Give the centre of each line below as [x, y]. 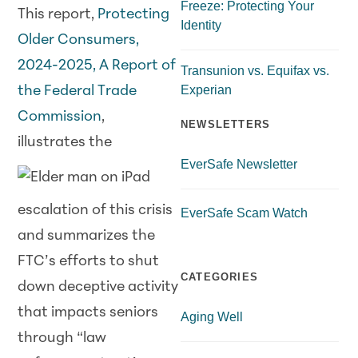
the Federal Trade [78, 91]
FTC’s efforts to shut [89, 261]
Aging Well [212, 316]
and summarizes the [87, 236]
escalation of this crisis [95, 210]
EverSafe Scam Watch [244, 213]
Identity [201, 25]
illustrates [54, 142]
